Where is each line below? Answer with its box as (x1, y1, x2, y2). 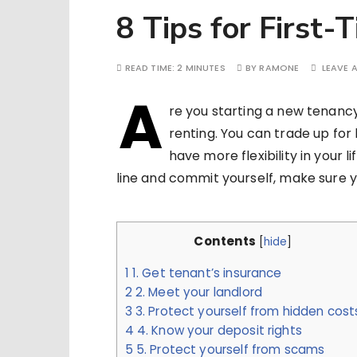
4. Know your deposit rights (133, 322, 302, 339)
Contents (194, 233, 257, 249)
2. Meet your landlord (131, 284, 262, 301)
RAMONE (259, 61, 300, 74)
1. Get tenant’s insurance (128, 265, 282, 282)
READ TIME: (124, 61, 178, 74)
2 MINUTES (177, 61, 226, 74)
